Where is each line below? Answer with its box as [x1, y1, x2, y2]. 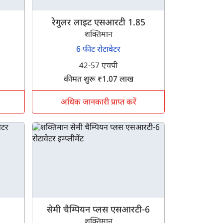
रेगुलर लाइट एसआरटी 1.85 [51, 17, 145, 29]
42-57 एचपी [79, 61, 118, 72]
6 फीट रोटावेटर [76, 45, 121, 56]
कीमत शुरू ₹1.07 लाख [63, 75, 133, 86]
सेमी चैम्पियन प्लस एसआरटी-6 [47, 205, 150, 217]
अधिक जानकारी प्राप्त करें [60, 98, 136, 109]
